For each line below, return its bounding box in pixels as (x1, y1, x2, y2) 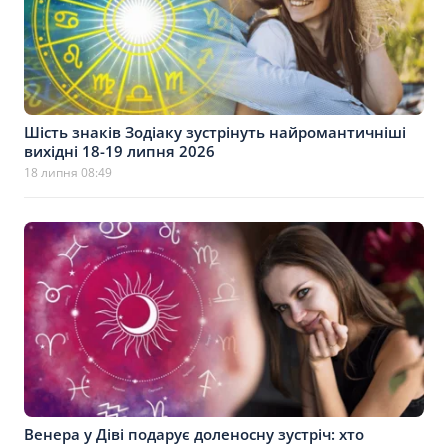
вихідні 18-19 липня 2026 (24, 141, 215, 161)
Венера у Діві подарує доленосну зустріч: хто (24, 424, 364, 444)
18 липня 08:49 (24, 164, 112, 181)
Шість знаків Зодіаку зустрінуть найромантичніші (24, 122, 406, 142)
